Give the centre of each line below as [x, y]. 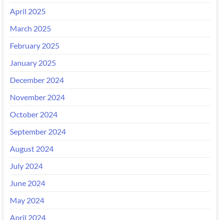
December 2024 [37, 80]
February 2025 [34, 45]
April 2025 [27, 11]
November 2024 [37, 97]
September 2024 [38, 131]
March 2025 [30, 28]
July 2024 [26, 165]
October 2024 [33, 114]
